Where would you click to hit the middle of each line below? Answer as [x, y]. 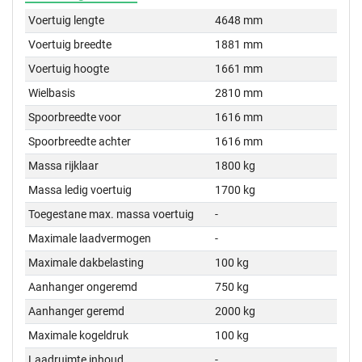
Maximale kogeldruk [79, 336]
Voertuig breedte [70, 45]
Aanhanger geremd [77, 311]
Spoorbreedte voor [75, 118]
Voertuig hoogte [69, 69]
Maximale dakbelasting [86, 263]
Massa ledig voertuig [80, 190]
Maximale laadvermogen [90, 239]
